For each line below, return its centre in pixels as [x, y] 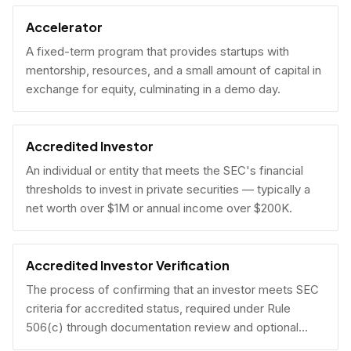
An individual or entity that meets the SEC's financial [165, 170]
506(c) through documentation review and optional [162, 327]
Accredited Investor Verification [128, 265]
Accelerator [64, 27]
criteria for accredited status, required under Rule [158, 308]
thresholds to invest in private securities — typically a [168, 189]
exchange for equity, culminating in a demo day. [153, 89]
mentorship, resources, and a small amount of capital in [174, 70]
